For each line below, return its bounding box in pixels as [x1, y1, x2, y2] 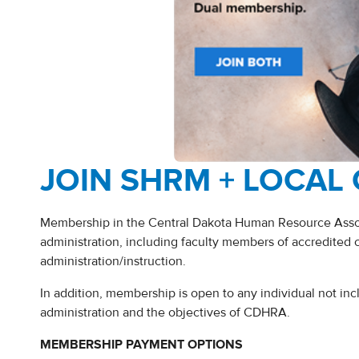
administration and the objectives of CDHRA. [40, 305, 290, 321]
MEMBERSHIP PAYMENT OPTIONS [40, 337, 243, 353]
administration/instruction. [40, 253, 186, 270]
